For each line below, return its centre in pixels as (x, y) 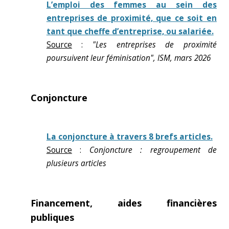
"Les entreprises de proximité (155, 45)
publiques (52, 217)
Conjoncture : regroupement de (153, 150)
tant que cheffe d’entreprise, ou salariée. (130, 31)
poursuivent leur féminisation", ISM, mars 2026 (128, 58)
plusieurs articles (76, 163)
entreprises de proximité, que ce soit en (131, 18)
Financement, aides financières (124, 203)
